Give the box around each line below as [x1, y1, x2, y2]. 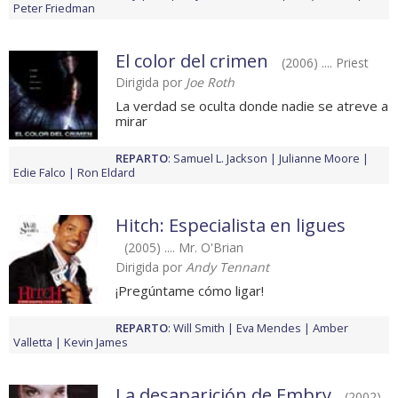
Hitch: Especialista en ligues [115, 213, 346, 238]
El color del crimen [115, 49, 268, 74]
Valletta [13, 334, 52, 351]
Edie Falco [13, 164, 66, 181]
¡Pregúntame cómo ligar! [115, 282, 264, 300]
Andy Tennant [186, 259, 269, 276]
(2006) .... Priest [282, 54, 369, 72]
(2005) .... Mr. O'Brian [124, 239, 243, 257]
